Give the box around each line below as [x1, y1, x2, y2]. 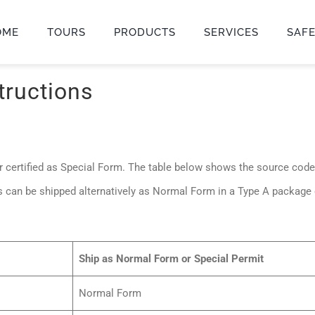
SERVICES [203, 25, 259, 39]
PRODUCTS [113, 25, 176, 39]
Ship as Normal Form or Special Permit [78, 252, 264, 265]
